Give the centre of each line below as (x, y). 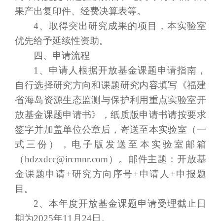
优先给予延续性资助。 (62, 40)
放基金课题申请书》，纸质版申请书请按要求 (110, 114)
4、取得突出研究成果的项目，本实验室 (120, 26)
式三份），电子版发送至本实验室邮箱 (110, 144)
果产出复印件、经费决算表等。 (81, 11)
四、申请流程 (61, 55)
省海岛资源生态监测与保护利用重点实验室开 (110, 100)
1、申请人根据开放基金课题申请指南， (120, 70)
